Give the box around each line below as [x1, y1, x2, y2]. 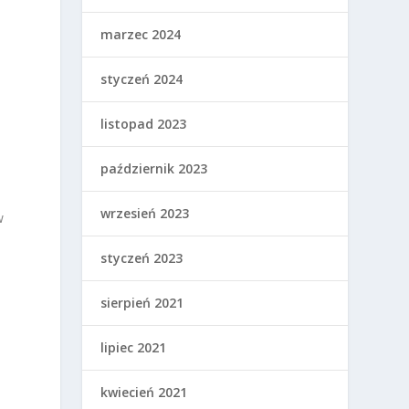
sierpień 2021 [100, 293, 184, 311]
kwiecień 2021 [100, 383, 188, 401]
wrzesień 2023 [100, 204, 190, 222]
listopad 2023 [100, 114, 187, 132]
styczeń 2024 [100, 69, 184, 88]
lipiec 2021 [100, 338, 167, 356]
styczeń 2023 [100, 248, 184, 267]
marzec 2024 [100, 25, 182, 43]
